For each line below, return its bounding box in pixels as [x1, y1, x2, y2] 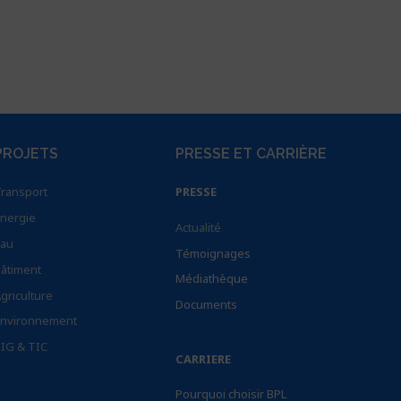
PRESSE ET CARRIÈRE [175, 145, 328, 163]
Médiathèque [175, 270, 249, 287]
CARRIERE [175, 350, 232, 367]
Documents [175, 296, 238, 313]
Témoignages [175, 244, 252, 261]
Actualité [175, 218, 222, 235]
